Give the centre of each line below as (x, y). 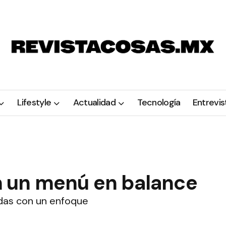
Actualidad (94, 103)
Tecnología (159, 103)
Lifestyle (34, 103)
